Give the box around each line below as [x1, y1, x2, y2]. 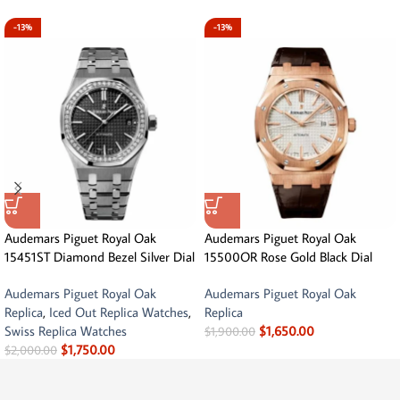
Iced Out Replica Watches [49, 304, 188, 321]
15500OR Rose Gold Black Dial [204, 248, 372, 266]
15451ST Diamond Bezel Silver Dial [4, 248, 195, 266]
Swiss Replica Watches [4, 322, 127, 340]
